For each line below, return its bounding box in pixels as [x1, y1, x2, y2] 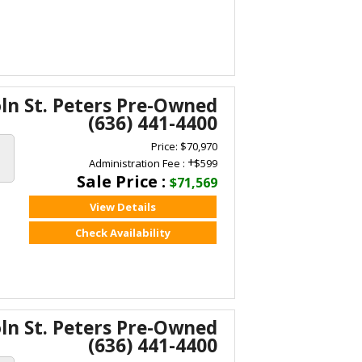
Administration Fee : [89, 155, 188, 170]
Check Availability [74, 225, 170, 240]
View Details [89, 199, 156, 214]
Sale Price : [77, 170, 170, 192]
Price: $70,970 [151, 138, 218, 154]
